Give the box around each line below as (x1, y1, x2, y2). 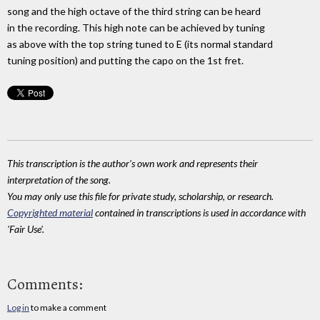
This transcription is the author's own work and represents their (7, 156, 258, 169)
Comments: (7, 274, 83, 296)
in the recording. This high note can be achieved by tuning (7, 21, 265, 34)
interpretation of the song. (7, 173, 111, 186)
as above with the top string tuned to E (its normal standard (7, 37, 273, 50)
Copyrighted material (7, 206, 93, 219)
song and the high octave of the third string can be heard (7, 4, 261, 17)
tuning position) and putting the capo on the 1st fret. (7, 54, 244, 66)
